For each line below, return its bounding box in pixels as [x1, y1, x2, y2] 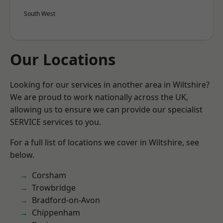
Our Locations [10, 49, 115, 70]
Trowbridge [32, 182, 76, 193]
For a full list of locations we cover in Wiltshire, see [10, 137, 199, 148]
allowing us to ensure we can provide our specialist [10, 104, 203, 115]
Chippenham [32, 207, 80, 218]
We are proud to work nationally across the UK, [10, 92, 188, 103]
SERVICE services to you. [10, 116, 101, 127]
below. [10, 149, 34, 160]
